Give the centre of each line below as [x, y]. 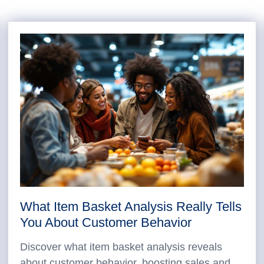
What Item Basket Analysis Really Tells [131, 207]
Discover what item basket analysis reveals [121, 247]
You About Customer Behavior [106, 222]
